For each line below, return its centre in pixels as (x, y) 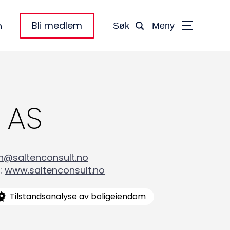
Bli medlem (57, 25)
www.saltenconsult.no (55, 170)
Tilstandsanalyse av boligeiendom (78, 196)
